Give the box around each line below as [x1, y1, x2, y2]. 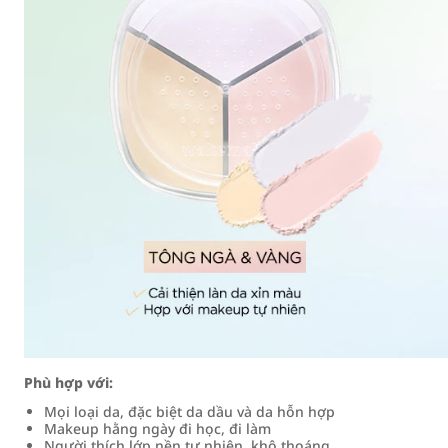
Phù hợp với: [24, 373, 113, 392]
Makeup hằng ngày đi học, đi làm [44, 419, 271, 438]
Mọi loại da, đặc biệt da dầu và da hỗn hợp [44, 402, 335, 421]
